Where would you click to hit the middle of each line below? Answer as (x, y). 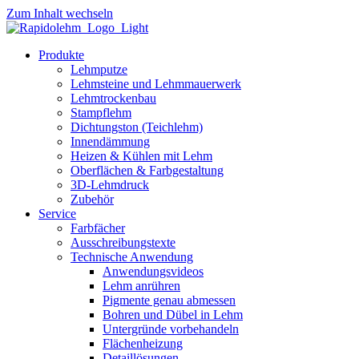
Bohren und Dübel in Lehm (173, 315)
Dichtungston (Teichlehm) (137, 127)
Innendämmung (110, 141)
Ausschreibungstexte (123, 242)
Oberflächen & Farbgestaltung (147, 170)
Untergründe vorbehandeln (171, 329)
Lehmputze (99, 69)
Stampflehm (101, 113)
